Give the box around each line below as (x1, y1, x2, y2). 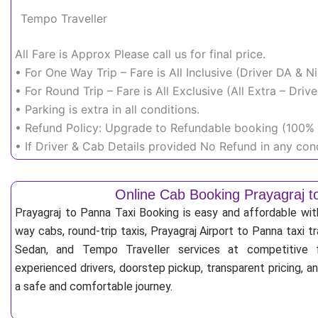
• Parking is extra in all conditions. (15, 102, 199, 116)
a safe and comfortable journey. (15, 280, 172, 293)
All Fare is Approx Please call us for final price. (15, 47, 265, 61)
